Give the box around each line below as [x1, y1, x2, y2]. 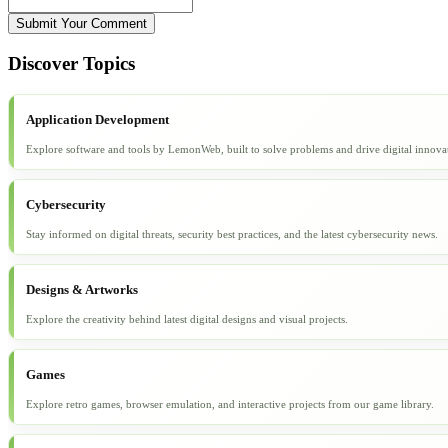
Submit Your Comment [16, 16, 147, 32]
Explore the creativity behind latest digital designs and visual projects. [26, 312, 348, 325]
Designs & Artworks [26, 281, 138, 297]
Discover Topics [8, 52, 135, 74]
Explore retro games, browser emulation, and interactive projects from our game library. [26, 397, 434, 410]
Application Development [26, 111, 169, 127]
